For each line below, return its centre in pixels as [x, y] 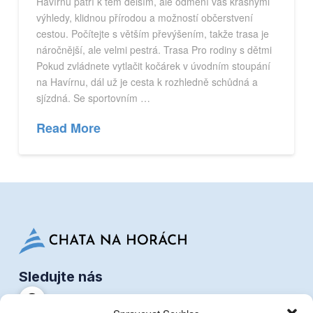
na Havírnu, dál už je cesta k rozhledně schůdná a [147, 82]
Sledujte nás [60, 276]
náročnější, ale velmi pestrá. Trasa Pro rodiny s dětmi [154, 50]
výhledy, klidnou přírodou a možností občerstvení [144, 18]
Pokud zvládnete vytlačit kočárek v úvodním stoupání [153, 66]
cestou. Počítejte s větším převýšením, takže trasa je [152, 34]
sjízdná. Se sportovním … [93, 98]
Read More [68, 128]
